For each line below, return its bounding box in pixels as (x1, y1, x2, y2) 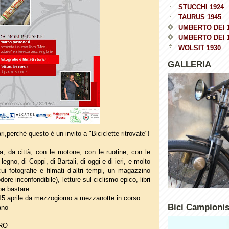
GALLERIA (168, 59, 211, 70)
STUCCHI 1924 (178, 3, 224, 11)
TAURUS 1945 (178, 13, 221, 21)
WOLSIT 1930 (178, 43, 221, 52)
